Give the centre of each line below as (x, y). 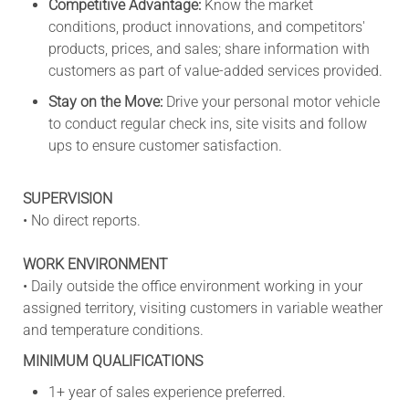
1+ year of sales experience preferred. (167, 392)
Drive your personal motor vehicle (271, 101)
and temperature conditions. (113, 330)
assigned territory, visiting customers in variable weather (202, 308)
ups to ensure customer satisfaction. (168, 145)
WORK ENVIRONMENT (95, 264)
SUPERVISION (67, 198)
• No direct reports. (81, 220)
